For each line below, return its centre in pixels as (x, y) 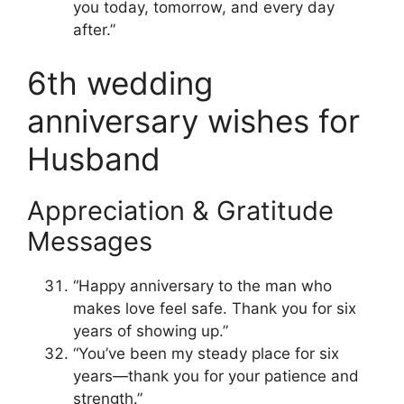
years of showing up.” (151, 331)
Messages (90, 242)
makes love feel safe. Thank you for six (215, 309)
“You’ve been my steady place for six (206, 354)
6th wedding (120, 83)
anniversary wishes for (193, 121)
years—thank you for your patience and (216, 376)
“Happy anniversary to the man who (202, 286)
